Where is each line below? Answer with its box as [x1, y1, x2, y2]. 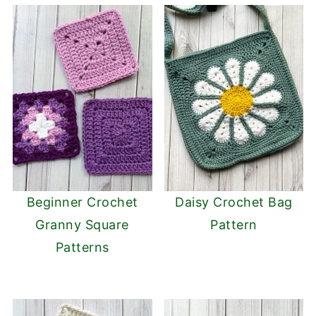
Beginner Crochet [26, 194, 138, 209]
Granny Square [35, 217, 129, 232]
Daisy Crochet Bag [175, 194, 293, 209]
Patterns [55, 239, 109, 255]
